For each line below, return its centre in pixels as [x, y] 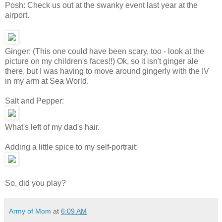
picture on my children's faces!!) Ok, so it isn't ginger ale [102, 61]
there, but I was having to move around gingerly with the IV [107, 71]
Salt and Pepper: [34, 101]
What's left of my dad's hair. [52, 127]
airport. [17, 15]
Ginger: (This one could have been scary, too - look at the [105, 51]
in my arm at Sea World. [47, 81]
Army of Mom [30, 211]
